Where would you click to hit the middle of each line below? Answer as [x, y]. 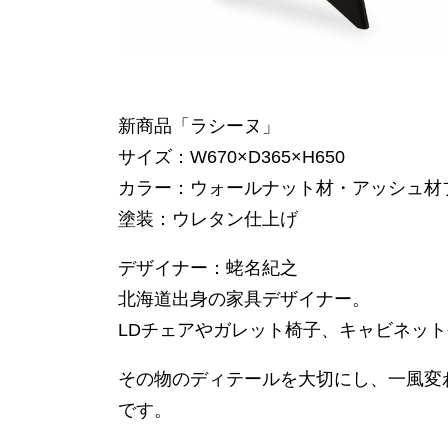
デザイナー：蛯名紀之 [208, 268]
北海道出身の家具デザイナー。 [244, 299]
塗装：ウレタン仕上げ [208, 219]
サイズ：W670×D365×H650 [231, 157]
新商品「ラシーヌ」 [199, 126]
